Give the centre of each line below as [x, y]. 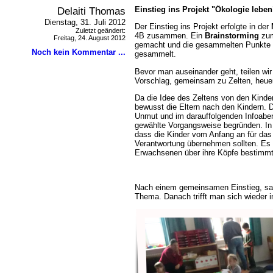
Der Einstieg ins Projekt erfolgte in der [203, 27]
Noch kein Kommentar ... [79, 52]
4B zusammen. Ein [170, 36]
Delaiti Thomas [91, 11]
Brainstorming [232, 36]
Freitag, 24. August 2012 [90, 38]
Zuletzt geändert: [101, 30]
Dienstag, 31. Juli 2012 [85, 22]
